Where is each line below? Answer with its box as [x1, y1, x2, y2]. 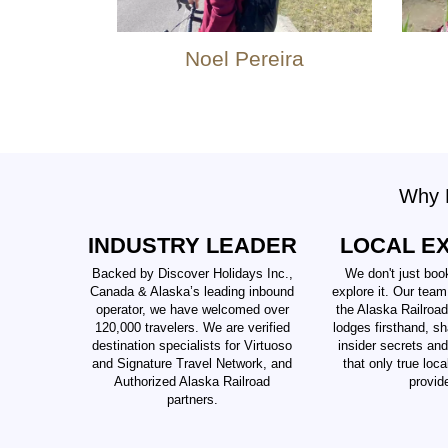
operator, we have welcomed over [95, 302, 289, 318]
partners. [166, 392, 218, 408]
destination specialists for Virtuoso [92, 338, 292, 354]
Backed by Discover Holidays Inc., [91, 266, 293, 282]
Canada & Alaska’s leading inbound [90, 284, 294, 300]
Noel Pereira [185, 47, 304, 70]
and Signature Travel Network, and [92, 356, 292, 372]
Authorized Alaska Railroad [114, 374, 270, 390]
